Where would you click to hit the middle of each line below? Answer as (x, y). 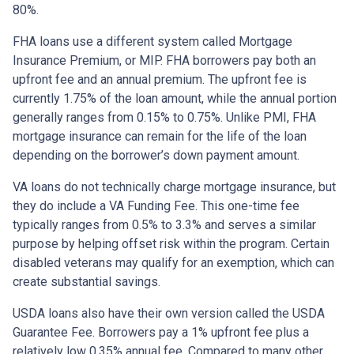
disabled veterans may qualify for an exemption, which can (173, 263)
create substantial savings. (87, 282)
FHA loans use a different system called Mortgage (153, 42)
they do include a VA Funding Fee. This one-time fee (156, 206)
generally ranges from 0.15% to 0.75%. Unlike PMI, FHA (164, 118)
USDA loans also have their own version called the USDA (169, 314)
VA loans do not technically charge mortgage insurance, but (174, 187)
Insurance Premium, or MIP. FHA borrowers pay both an (164, 61)
